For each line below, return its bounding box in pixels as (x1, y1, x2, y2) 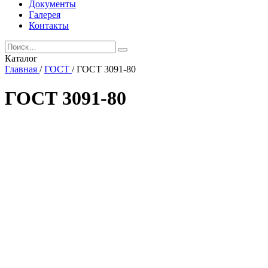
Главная (5, 64, 37, 74)
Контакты (29, 20, 69, 31)
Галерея (29, 10, 60, 20)
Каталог (5, 53, 38, 63)
